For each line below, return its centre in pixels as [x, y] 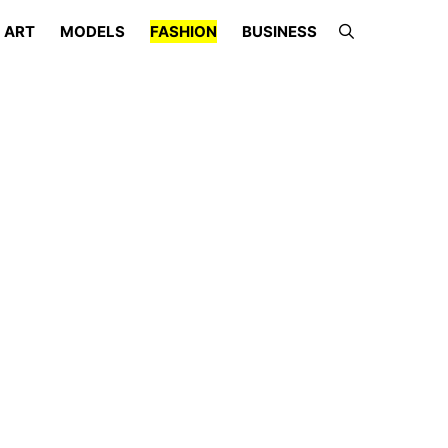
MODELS [92, 31]
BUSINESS [279, 31]
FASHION [183, 31]
